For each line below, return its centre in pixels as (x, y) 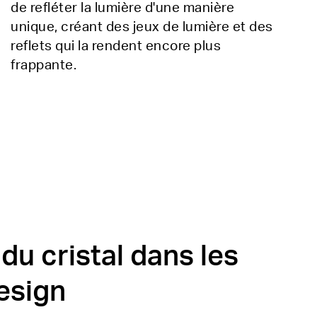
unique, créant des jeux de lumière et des (142, 27)
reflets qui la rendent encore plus (116, 46)
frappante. (44, 65)
